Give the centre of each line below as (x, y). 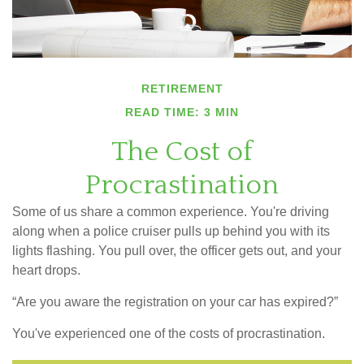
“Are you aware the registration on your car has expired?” (177, 301)
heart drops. (46, 270)
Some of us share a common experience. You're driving (171, 211)
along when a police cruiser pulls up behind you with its (171, 231)
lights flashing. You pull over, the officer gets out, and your (177, 250)
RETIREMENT (182, 88)
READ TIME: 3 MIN (182, 112)
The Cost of (182, 152)
